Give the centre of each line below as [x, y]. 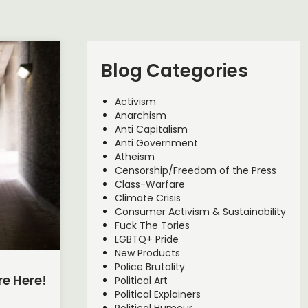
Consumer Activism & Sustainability [200, 212]
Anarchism [140, 115]
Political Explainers [157, 294]
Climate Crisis [147, 198]
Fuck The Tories [152, 225]
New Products [147, 253]
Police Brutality [150, 267]
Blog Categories [174, 71]
